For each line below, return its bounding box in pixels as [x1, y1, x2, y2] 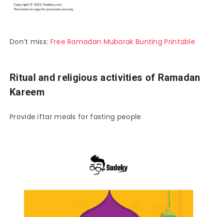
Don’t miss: [10, 36, 50, 46]
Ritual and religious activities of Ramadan [10, 71, 201, 83]
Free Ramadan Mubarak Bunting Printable [50, 36, 196, 46]
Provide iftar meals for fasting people [10, 111, 141, 122]
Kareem [10, 86, 45, 98]
